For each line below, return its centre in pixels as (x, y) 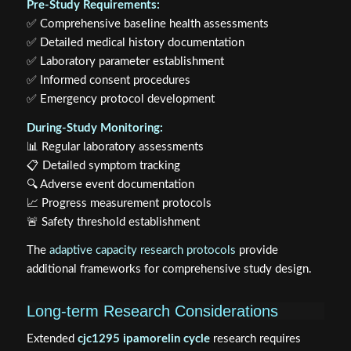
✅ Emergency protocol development (120, 99)
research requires (255, 339)
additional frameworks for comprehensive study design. (169, 270)
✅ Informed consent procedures (108, 80)
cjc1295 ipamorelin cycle (143, 339)
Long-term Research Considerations (152, 311)
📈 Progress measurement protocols (119, 203)
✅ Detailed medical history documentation (135, 42)
